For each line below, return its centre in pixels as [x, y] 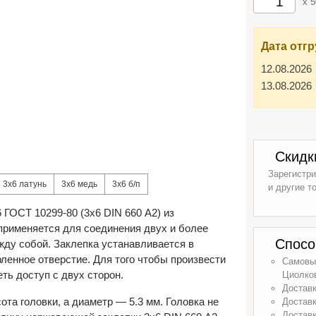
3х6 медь [79, 184]
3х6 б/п [126, 184]
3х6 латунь [25, 184]
